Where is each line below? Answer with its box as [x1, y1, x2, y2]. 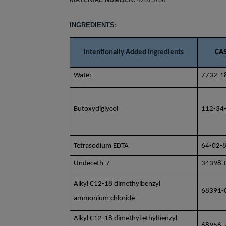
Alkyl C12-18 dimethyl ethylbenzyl [74, 215, 178, 222]
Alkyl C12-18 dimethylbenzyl [74, 180, 161, 188]
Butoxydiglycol [74, 105, 119, 113]
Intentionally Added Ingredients [84, 49, 184, 56]
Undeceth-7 [74, 160, 110, 167]
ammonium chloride [74, 195, 135, 202]
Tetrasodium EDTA [74, 142, 129, 150]
